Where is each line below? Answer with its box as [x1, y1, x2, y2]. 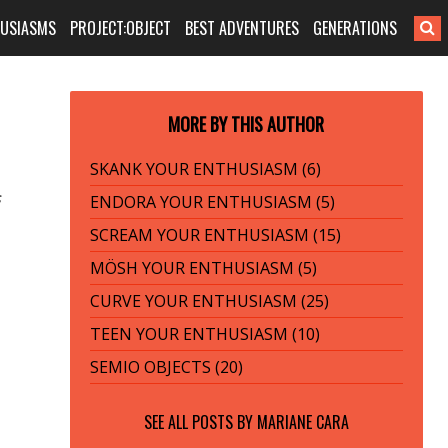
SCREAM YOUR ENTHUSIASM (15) [89, 224, 341, 246]
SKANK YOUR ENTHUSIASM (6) [89, 158, 321, 180]
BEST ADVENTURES [185, 16, 300, 40]
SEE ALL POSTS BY [143, 410, 257, 434]
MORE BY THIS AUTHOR [168, 111, 325, 137]
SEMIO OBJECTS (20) [89, 356, 243, 378]
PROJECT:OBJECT [70, 16, 172, 40]
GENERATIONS [313, 16, 398, 40]
